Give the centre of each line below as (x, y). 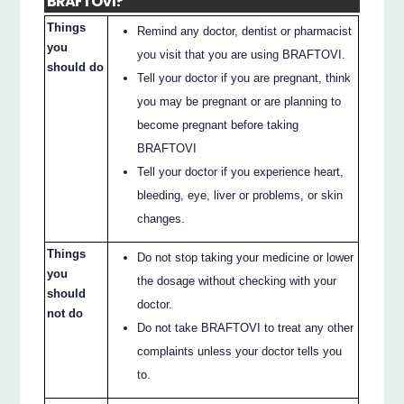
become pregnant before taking (218, 124)
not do (65, 313)
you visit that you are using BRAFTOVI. (242, 54)
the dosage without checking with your (237, 280)
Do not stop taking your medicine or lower (246, 257)
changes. (161, 218)
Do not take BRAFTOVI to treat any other (246, 327)
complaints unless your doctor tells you (240, 351)
